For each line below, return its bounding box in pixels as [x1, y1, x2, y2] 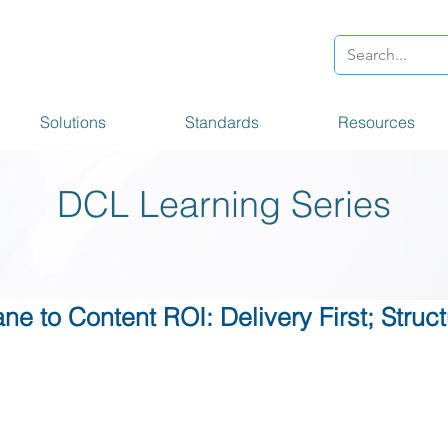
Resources [338, 112, 415, 132]
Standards [185, 112, 259, 132]
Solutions [40, 112, 106, 132]
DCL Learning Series [57, 182, 391, 226]
